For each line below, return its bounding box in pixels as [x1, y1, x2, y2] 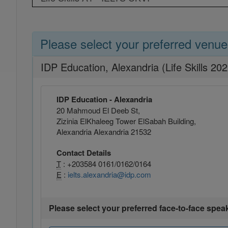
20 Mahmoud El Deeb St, [56, 105, 140, 116]
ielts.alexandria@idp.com [68, 169, 151, 180]
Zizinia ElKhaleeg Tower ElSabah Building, [56, 116, 196, 126]
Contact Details [56, 147, 111, 158]
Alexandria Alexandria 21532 [56, 126, 151, 137]
